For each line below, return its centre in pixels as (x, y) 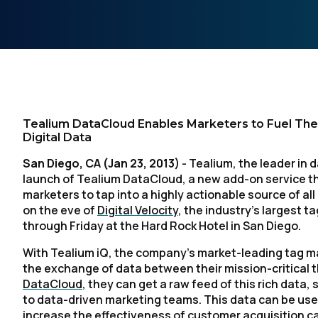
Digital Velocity (138, 210)
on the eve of (60, 210)
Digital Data (57, 137)
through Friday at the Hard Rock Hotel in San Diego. (162, 226)
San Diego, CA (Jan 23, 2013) (101, 163)
